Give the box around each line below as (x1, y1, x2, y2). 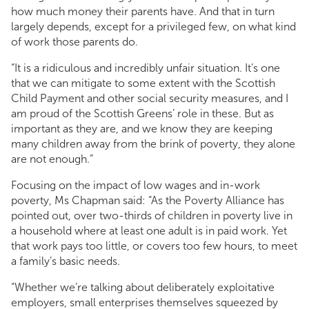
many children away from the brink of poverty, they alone (11, 137, 295, 151)
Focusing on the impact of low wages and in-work (11, 179, 260, 192)
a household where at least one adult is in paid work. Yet (11, 224, 287, 238)
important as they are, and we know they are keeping (11, 122, 272, 136)
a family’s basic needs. (11, 255, 123, 268)
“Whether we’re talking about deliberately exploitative (11, 281, 275, 295)
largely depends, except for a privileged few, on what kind (11, 20, 296, 34)
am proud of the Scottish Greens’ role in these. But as (11, 107, 274, 121)
